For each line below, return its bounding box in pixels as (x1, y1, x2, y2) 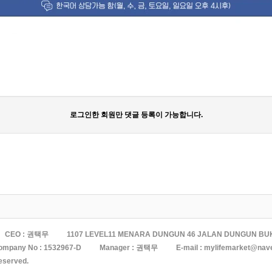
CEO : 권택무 (5, 230, 49, 239)
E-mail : (176, 243, 204, 252)
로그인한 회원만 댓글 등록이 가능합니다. (69, 110, 203, 119)
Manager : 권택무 (100, 243, 158, 252)
